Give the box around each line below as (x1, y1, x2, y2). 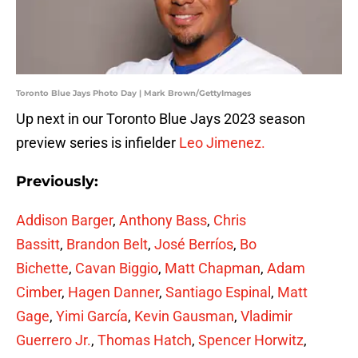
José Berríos (154, 236, 233, 253)
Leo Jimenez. (179, 134, 265, 152)
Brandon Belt (66, 236, 148, 253)
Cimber (16, 284, 62, 301)
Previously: (16, 173, 98, 191)
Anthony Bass (119, 212, 207, 229)
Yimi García (56, 308, 128, 325)
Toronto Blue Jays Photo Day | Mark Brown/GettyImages (16, 88, 251, 99)
